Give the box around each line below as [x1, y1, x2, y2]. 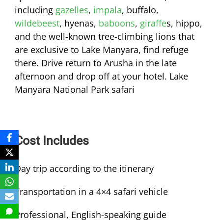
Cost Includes [15, 134, 89, 148]
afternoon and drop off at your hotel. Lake [15, 70, 188, 82]
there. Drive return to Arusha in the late [15, 57, 177, 69]
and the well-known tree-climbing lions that [15, 30, 194, 43]
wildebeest [15, 17, 59, 29]
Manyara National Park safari [15, 83, 135, 96]
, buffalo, [122, 4, 159, 16]
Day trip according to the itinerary [15, 163, 154, 175]
